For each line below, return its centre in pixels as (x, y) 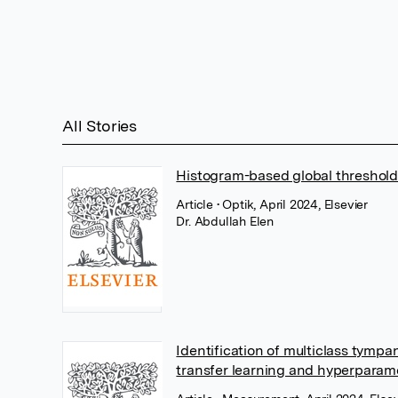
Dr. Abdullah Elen (225, 221)
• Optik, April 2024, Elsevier (292, 204)
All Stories (99, 126)
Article (196, 204)
